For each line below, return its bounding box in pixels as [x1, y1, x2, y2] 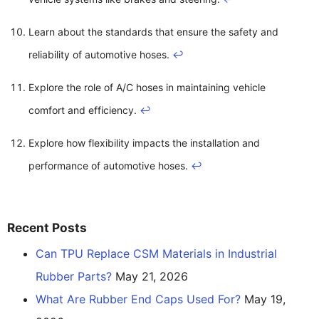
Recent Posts [7, 219, 87, 235]
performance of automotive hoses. [28, 159, 191, 172]
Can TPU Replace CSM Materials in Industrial [36, 246, 277, 261]
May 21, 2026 [115, 268, 188, 283]
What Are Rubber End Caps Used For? [36, 291, 241, 306]
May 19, [244, 291, 286, 306]
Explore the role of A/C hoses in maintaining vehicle [28, 80, 266, 93]
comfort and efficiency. [28, 103, 140, 116]
